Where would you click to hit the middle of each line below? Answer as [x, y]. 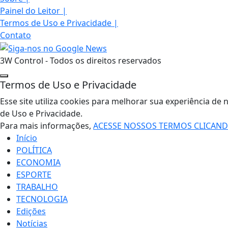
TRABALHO [37, 187]
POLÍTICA [34, 150]
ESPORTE [34, 175]
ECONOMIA [38, 163]
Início [27, 138]
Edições [31, 211]
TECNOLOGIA [42, 199]
